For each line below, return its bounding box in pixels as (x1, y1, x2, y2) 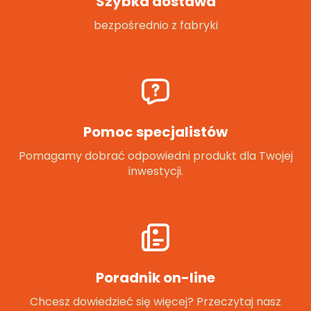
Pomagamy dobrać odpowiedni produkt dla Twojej (18, 148, 293, 164)
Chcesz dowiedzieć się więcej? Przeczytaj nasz (30, 294, 281, 310)
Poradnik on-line (96, 268, 215, 287)
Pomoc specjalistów (83, 122, 228, 142)
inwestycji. (128, 163, 183, 179)
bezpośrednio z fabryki (93, 17, 218, 33)
